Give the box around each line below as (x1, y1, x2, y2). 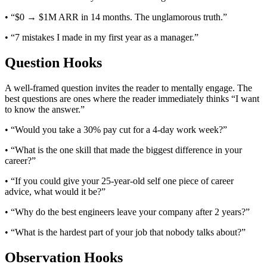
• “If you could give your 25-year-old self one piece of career (5, 176, 234, 187)
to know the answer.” (5, 104, 85, 115)
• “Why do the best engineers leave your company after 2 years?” (5, 207, 250, 218)
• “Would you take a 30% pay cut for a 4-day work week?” (5, 125, 227, 135)
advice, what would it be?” (5, 187, 105, 197)
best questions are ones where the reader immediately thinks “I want (5, 94, 259, 104)
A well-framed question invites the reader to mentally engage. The (5, 83, 252, 94)
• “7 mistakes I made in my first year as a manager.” (5, 32, 198, 43)
